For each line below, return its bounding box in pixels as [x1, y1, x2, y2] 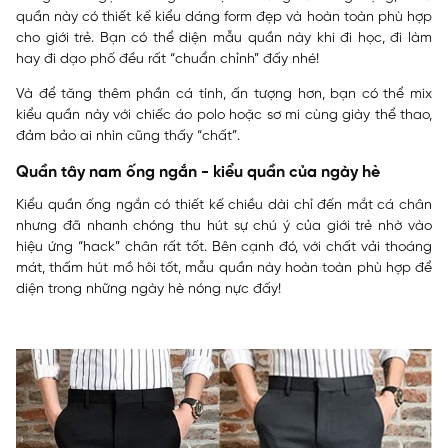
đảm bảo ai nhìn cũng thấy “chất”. [16, 129, 240, 145]
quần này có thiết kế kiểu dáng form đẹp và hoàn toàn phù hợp [16, 10, 432, 26]
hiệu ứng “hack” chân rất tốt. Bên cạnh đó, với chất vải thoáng [16, 240, 432, 256]
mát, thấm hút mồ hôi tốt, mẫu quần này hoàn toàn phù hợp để [16, 261, 432, 277]
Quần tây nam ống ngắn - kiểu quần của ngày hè [16, 164, 380, 182]
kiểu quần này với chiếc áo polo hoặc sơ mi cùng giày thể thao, [16, 108, 432, 124]
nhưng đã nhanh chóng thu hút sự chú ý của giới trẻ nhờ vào [16, 219, 432, 235]
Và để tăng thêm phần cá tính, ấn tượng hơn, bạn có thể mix [16, 87, 432, 103]
